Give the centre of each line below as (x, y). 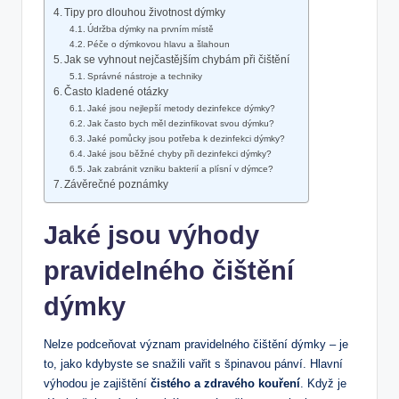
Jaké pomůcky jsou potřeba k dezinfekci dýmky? (187, 139)
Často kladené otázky (117, 92)
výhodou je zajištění (97, 384)
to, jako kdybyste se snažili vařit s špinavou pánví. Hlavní (193, 364)
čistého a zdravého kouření (225, 384)
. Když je (323, 384)
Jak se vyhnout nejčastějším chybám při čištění (177, 60)
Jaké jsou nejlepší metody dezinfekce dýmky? (182, 109)
